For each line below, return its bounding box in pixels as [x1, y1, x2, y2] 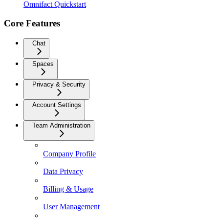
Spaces [32, 60, 54, 67]
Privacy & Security [32, 80, 86, 88]
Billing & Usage [43, 184, 93, 193]
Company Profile [43, 149, 96, 158]
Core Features [4, 18, 60, 28]
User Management [43, 202, 100, 211]
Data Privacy [43, 167, 83, 175]
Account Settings [32, 101, 81, 109]
